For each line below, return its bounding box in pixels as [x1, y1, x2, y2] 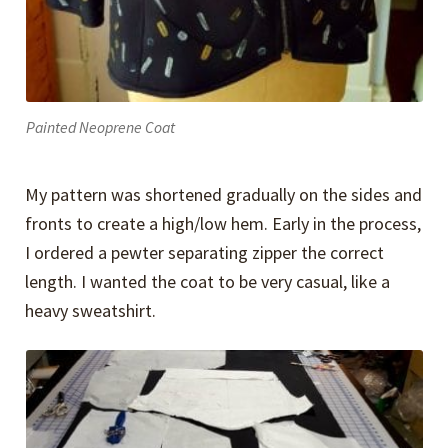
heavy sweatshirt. [25, 298, 157, 322]
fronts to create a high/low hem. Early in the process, [25, 211, 422, 235]
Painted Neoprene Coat [25, 118, 175, 138]
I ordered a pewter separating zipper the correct [25, 240, 385, 264]
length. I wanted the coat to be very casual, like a [25, 269, 391, 293]
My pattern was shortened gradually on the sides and [25, 182, 423, 206]
